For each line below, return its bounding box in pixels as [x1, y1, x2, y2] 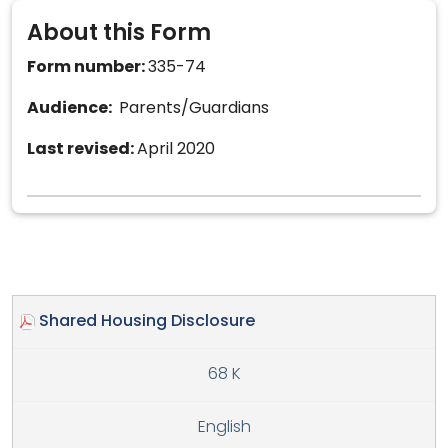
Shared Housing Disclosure [39, 313, 255, 330]
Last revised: [27, 141, 137, 158]
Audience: [27, 100, 115, 117]
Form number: [27, 59, 148, 76]
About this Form [27, 22, 211, 46]
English [197, 419, 251, 436]
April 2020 [137, 141, 215, 158]
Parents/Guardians [115, 100, 269, 117]
